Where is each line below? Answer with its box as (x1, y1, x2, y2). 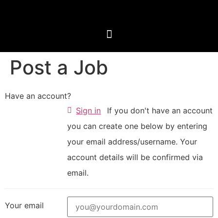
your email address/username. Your (67, 137, 181, 146)
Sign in (76, 106, 101, 115)
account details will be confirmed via (67, 152, 203, 162)
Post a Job (10, 55, 108, 79)
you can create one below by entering (67, 121, 208, 131)
